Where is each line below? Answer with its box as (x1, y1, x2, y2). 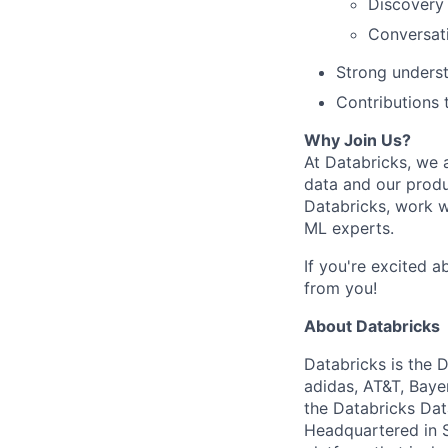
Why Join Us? (304, 130, 411, 150)
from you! (304, 278, 377, 298)
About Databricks (304, 316, 440, 336)
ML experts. (304, 218, 394, 238)
